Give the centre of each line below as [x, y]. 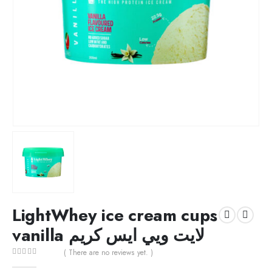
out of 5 [33, 263]
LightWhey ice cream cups [115, 215]
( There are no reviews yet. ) [109, 252]
